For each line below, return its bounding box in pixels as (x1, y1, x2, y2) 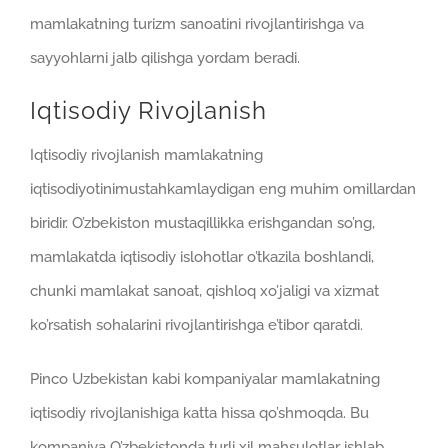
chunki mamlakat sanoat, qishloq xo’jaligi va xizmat (30, 281, 379, 300)
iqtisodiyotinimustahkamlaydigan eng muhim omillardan (30, 179, 416, 198)
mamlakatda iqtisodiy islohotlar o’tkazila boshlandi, (30, 247, 374, 266)
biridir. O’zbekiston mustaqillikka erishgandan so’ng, (30, 213, 375, 232)
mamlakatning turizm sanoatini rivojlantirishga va (30, 14, 364, 33)
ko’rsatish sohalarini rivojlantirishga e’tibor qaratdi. (30, 315, 363, 334)
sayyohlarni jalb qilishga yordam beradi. (30, 48, 300, 67)
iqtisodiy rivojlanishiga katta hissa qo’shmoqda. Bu (30, 403, 369, 422)
